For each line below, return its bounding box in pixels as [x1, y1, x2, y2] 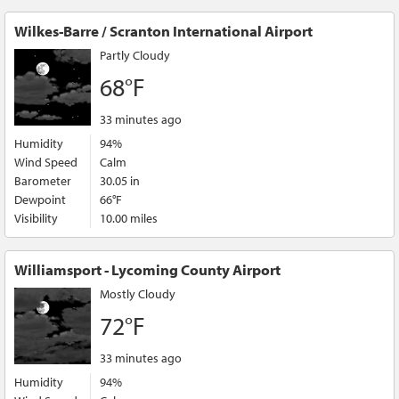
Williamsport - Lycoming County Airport [14, 260, 281, 279]
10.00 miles [100, 210, 158, 226]
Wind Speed [14, 154, 77, 170]
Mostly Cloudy [100, 286, 175, 302]
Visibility [14, 210, 58, 226]
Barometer [14, 173, 71, 189]
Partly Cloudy [100, 47, 170, 63]
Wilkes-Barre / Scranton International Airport [14, 21, 313, 40]
